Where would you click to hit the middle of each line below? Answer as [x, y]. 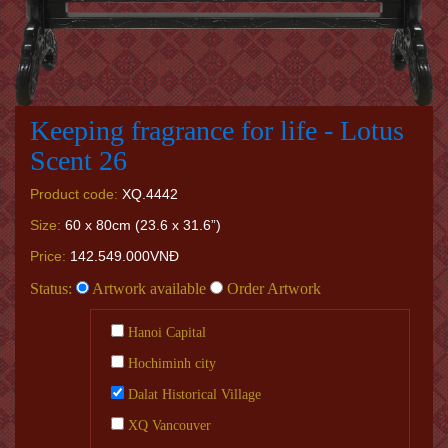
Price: [48, 256]
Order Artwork [272, 289]
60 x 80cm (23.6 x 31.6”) [141, 225]
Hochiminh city [170, 364]
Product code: [74, 194]
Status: [51, 289]
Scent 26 [78, 161]
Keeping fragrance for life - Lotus [217, 131]
